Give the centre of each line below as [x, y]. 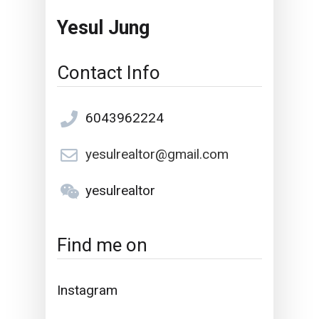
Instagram [88, 290]
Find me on [103, 245]
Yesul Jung [104, 28]
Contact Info [109, 72]
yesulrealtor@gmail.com [157, 154]
